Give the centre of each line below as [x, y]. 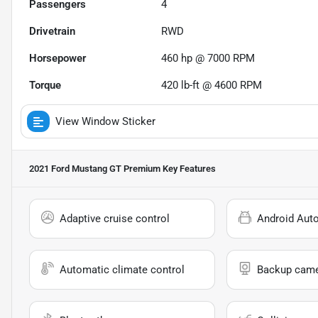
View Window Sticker [105, 122]
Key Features [188, 169]
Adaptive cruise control [115, 219]
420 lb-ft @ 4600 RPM [212, 86]
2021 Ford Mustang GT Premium [95, 169]
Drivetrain [52, 32]
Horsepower [57, 59]
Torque [45, 86]
